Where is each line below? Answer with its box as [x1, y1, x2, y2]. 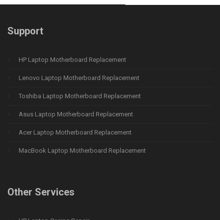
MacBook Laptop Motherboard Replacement [19, 147, 146, 155]
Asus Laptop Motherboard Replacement [19, 110, 133, 118]
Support [7, 25, 43, 37]
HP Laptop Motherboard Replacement [19, 56, 126, 64]
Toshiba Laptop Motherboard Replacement [19, 92, 141, 100]
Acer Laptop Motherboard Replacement [19, 129, 132, 137]
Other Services [7, 186, 75, 198]
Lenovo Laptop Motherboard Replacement [19, 74, 139, 82]
